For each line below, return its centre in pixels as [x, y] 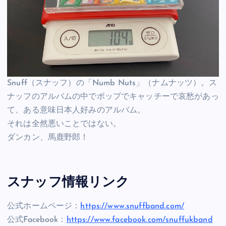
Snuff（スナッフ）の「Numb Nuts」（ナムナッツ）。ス [112, 83]
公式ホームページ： [44, 207]
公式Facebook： [37, 220]
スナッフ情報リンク [68, 183]
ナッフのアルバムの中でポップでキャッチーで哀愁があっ [113, 97]
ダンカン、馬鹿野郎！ [48, 138]
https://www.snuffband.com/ [132, 207]
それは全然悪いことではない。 [64, 124]
